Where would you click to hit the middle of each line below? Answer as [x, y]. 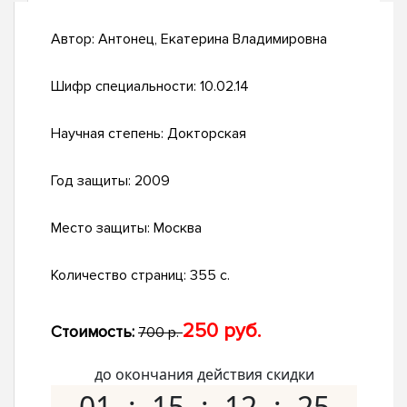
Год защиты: [93, 181]
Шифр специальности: [125, 87]
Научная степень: [109, 134]
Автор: [74, 40]
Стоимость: [93, 332]
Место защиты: [102, 228]
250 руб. [222, 332]
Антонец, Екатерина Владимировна [213, 40]
